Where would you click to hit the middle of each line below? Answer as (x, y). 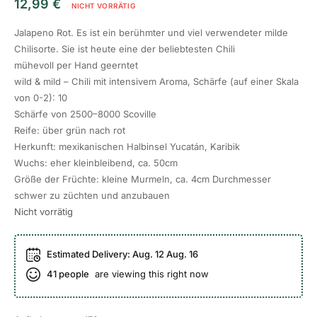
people (73, 274)
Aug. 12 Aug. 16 (165, 254)
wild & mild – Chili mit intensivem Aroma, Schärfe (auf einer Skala (156, 82)
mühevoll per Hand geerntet (76, 65)
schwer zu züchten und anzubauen (92, 196)
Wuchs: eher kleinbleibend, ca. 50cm (96, 163)
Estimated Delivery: (90, 254)
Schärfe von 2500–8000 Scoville (85, 114)
